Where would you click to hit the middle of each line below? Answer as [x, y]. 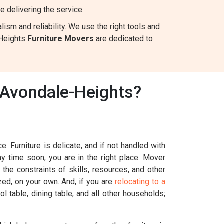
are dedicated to [123, 39]
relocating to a [140, 182]
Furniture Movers [61, 39]
